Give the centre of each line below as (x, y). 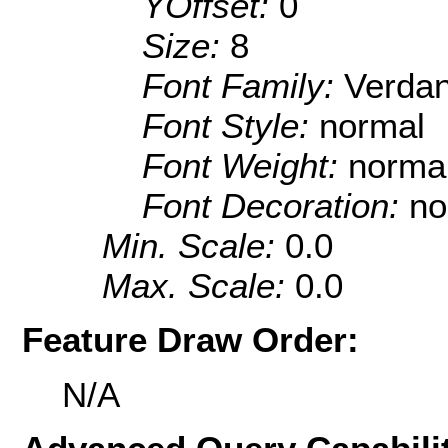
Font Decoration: (275, 206)
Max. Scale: (198, 286)
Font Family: (243, 86)
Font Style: (230, 126)
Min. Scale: (193, 246)
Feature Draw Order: (190, 340)
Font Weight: (245, 166)
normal (372, 126)
